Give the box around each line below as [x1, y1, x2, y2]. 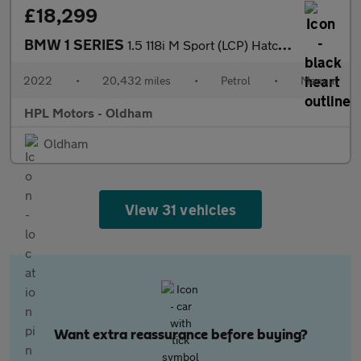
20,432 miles [102, 73, 171, 87]
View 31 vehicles [125, 201, 236, 218]
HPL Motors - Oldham [24, 105, 152, 120]
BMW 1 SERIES [24, 35, 127, 53]
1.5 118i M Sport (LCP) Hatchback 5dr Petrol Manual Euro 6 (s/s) [127, 37, 278, 52]
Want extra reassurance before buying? [53, 328, 308, 342]
